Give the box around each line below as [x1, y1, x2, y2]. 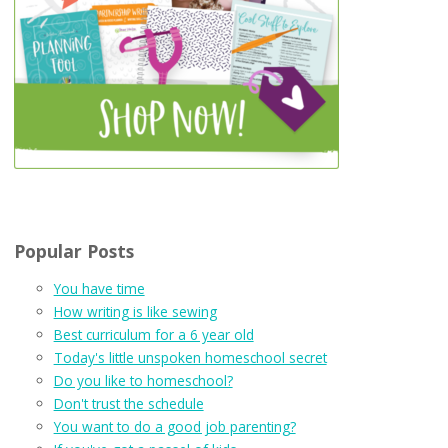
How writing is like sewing [53, 302, 217, 322]
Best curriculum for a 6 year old [53, 325, 254, 345]
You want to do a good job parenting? [53, 417, 296, 437]
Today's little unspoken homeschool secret [53, 348, 327, 368]
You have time [53, 279, 145, 299]
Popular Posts [13, 238, 134, 263]
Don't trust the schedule [53, 394, 204, 414]
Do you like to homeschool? [53, 371, 233, 391]
